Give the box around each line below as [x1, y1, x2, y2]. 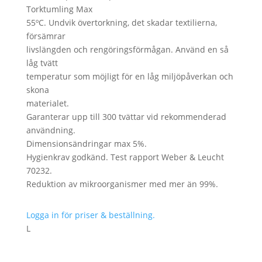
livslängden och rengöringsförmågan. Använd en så [26, 43, 229, 55]
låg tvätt [26, 57, 58, 68]
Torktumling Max [26, 3, 92, 15]
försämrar [26, 30, 65, 42]
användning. [26, 124, 75, 136]
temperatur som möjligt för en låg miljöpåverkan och [26, 70, 233, 82]
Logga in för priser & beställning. [26, 209, 155, 220]
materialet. [26, 97, 69, 109]
